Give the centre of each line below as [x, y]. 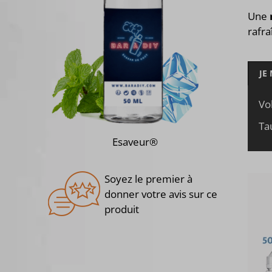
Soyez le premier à [148, 178]
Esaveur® [135, 141]
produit [122, 209]
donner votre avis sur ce [161, 194]
